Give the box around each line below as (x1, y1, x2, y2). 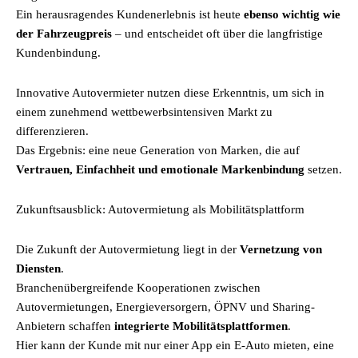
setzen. (304, 163, 342, 176)
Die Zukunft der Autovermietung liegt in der (16, 243, 240, 256)
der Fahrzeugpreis (16, 27, 112, 40)
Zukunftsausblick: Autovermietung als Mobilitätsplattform (16, 203, 304, 216)
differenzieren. (16, 125, 89, 137)
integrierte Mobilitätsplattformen (114, 320, 288, 332)
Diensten (16, 262, 61, 275)
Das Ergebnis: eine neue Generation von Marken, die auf (16, 144, 300, 157)
